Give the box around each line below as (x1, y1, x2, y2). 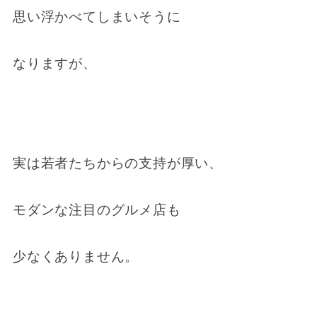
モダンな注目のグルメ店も (12, 202, 181, 217)
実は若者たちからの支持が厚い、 (12, 155, 224, 171)
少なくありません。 (12, 248, 139, 264)
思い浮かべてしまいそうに (12, 8, 181, 24)
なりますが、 (12, 55, 97, 71)
